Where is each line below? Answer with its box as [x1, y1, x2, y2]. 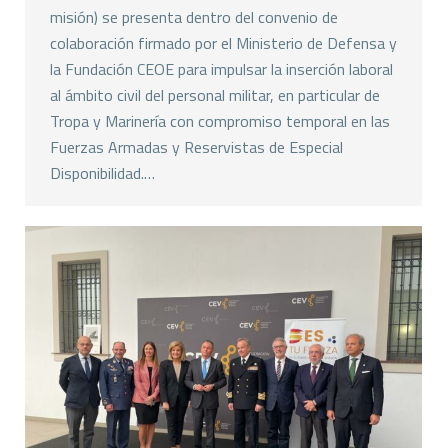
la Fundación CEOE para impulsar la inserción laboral [50, 57, 393, 82]
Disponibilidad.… [50, 161, 155, 186]
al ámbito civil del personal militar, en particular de [50, 83, 380, 108]
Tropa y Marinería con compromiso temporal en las [50, 109, 390, 134]
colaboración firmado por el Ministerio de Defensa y [50, 31, 397, 56]
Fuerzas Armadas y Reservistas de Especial [50, 135, 343, 160]
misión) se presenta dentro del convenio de [50, 5, 338, 30]
